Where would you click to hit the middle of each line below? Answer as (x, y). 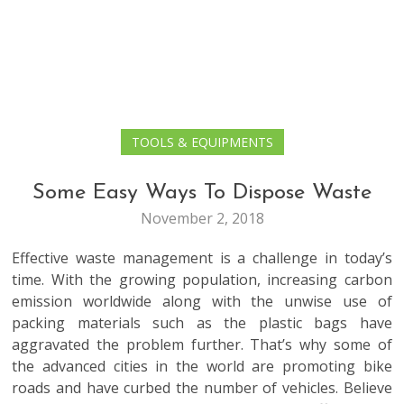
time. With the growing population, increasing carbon (202, 280)
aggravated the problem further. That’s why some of (202, 344)
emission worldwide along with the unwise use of (202, 301)
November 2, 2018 (202, 218)
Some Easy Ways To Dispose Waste (202, 193)
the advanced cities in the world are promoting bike (202, 366)
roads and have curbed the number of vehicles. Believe (202, 388)
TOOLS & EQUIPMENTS (202, 142)
